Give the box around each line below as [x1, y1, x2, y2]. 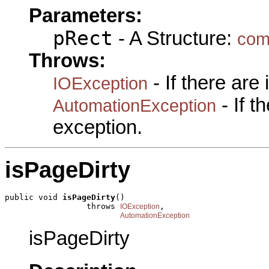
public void [5, 192, 62, 202]
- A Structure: [113, 28, 237, 50]
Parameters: [29, 5, 142, 27]
